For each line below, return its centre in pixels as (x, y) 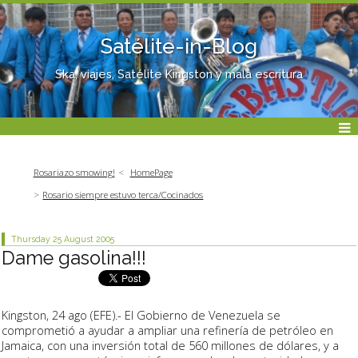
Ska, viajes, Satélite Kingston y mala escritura (179, 74)
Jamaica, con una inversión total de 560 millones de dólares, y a (170, 345)
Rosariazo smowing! (74, 173)
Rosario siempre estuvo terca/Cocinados (123, 195)
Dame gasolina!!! (74, 258)
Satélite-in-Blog (179, 46)
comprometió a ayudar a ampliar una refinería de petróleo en (167, 330)
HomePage (151, 173)
